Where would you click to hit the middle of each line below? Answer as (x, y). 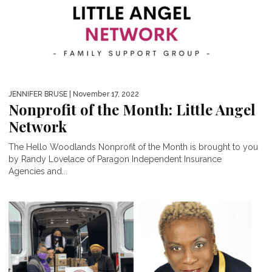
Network (38, 127)
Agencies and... (38, 172)
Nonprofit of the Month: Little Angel (132, 110)
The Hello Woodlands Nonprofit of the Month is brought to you (133, 147)
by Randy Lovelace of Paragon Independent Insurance (115, 159)
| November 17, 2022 (103, 94)
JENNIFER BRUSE (38, 94)
